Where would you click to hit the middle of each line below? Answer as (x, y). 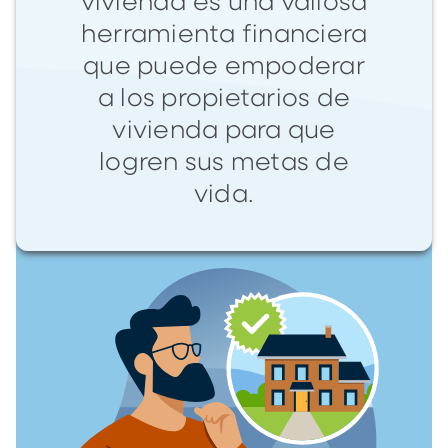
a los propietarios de (224, 98)
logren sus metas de (224, 162)
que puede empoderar (224, 66)
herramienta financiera (224, 34)
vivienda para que (224, 130)
